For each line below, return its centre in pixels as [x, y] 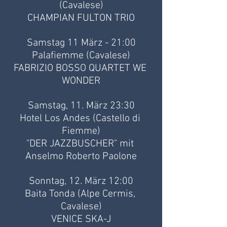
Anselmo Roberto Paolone [81, 157]
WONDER [81, 81]
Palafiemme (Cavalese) [81, 56]
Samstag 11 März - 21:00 [81, 43]
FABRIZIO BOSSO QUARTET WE [81, 69]
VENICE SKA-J [81, 220]
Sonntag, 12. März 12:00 [81, 182]
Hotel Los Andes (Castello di [81, 119]
